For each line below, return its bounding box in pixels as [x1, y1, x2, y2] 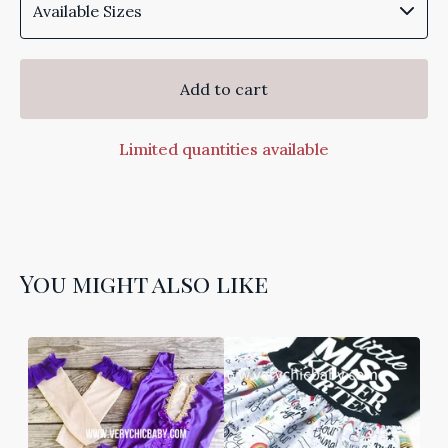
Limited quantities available [119, 138, 329, 159]
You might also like [20, 266, 268, 299]
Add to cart [180, 78, 268, 99]
